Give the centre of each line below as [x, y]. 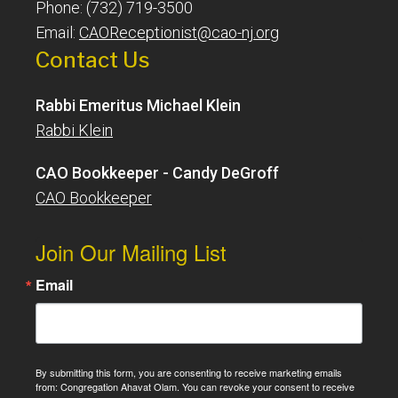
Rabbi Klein [74, 130]
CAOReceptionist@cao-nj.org [179, 32]
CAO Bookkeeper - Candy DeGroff [157, 172]
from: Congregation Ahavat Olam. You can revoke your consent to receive [195, 386]
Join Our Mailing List [131, 251]
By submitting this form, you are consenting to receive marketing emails [189, 372]
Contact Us [93, 60]
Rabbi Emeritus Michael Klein [138, 105]
